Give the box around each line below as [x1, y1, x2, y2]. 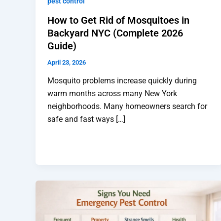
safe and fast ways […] [47, 114, 125, 124]
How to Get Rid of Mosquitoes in [47, 14, 189, 26]
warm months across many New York [47, 89, 177, 99]
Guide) [47, 39, 76, 52]
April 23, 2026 [47, 58, 86, 66]
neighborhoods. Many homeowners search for [47, 102, 207, 111]
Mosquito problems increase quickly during [47, 76, 197, 86]
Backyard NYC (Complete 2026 [47, 27, 183, 39]
